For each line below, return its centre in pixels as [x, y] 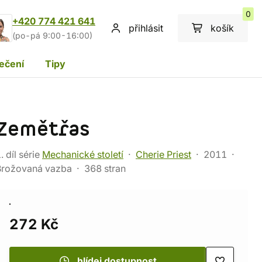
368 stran [105, 168]
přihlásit [146, 28]
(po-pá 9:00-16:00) [52, 36]
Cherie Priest [163, 154]
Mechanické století [83, 154]
